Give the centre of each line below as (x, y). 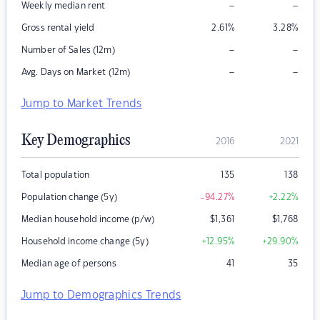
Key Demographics (76, 141)
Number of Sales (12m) (68, 50)
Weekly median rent (64, 6)
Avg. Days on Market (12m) (76, 72)
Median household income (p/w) (88, 220)
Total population (56, 175)
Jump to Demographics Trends (101, 296)
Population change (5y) (69, 197)
